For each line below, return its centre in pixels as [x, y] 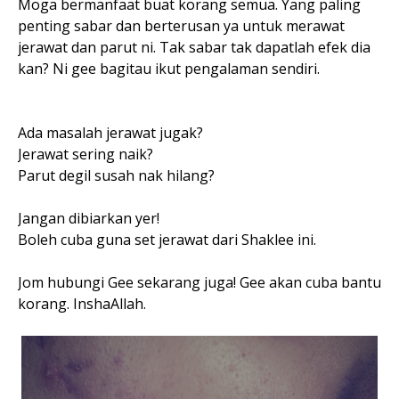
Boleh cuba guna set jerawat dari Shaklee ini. [167, 240]
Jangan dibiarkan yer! [89, 219]
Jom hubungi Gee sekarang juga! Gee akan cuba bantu [199, 283]
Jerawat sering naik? [85, 155]
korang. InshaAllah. [82, 304]
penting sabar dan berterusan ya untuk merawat [181, 26]
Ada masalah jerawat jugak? [110, 133]
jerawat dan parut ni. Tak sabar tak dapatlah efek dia [194, 48]
